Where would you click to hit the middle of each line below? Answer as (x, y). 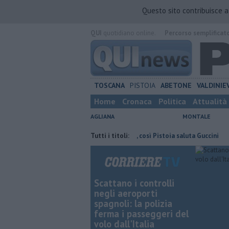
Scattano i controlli (134, 183)
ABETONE (176, 85)
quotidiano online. (129, 33)
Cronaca (137, 101)
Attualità (210, 101)
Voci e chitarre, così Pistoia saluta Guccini (135, 136)
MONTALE (197, 116)
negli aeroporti (126, 193)
